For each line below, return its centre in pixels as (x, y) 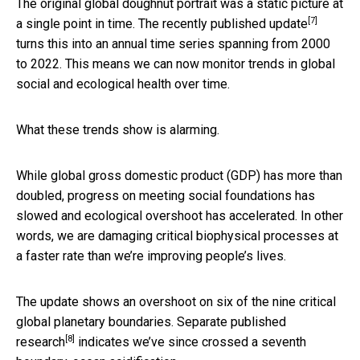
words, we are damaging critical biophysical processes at (177, 235)
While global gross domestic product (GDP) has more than (179, 175)
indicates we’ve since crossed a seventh (190, 342)
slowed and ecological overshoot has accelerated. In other (180, 215)
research (41, 342)
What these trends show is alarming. (118, 129)
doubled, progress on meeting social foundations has (166, 195)
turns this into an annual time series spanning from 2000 (173, 43)
